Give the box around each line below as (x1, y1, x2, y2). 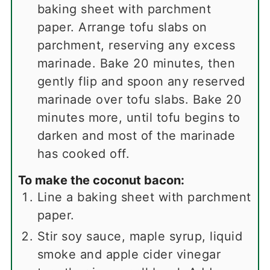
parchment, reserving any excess (37, 37, 236, 52)
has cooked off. (37, 146, 130, 161)
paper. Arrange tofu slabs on (37, 19, 207, 34)
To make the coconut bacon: (17, 172, 184, 187)
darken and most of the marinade (37, 128, 236, 143)
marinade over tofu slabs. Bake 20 (37, 92, 242, 107)
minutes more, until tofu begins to (37, 110, 240, 125)
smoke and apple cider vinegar (37, 246, 221, 262)
